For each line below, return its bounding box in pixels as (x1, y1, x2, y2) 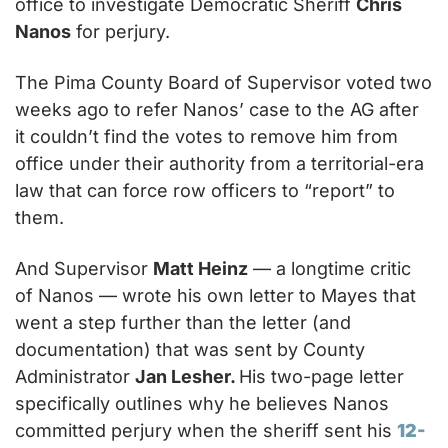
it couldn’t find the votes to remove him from (15, 126, 398, 147)
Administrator (15, 366, 135, 387)
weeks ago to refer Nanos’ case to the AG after (15, 99, 419, 120)
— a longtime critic (248, 258, 411, 279)
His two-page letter (239, 366, 404, 387)
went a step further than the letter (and (15, 312, 351, 333)
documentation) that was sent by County (15, 339, 365, 360)
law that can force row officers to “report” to (15, 180, 395, 201)
